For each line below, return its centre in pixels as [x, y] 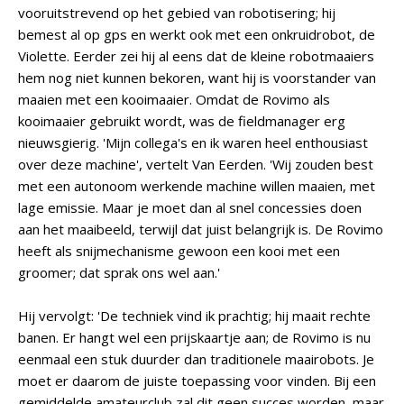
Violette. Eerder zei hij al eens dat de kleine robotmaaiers [196, 56]
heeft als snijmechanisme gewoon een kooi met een [179, 251]
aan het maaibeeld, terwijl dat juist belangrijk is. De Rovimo [201, 229]
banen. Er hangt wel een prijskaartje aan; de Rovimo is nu [194, 337]
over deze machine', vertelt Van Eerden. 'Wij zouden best [196, 164]
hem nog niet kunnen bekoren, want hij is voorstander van [197, 78]
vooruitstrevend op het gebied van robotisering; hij [177, 13]
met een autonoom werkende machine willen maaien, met [197, 186]
